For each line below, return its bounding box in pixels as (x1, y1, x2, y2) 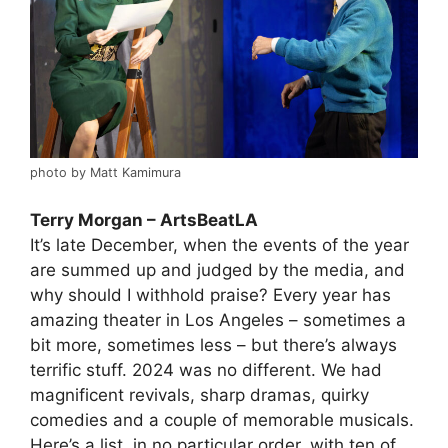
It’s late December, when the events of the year (30, 234, 409, 255)
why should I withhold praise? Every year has (30, 284, 391, 305)
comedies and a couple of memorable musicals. (30, 409, 414, 430)
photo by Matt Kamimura (30, 165, 181, 181)
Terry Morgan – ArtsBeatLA (30, 209, 258, 230)
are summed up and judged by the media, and (30, 259, 405, 280)
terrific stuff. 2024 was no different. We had (30, 359, 382, 380)
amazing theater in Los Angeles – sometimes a (30, 309, 406, 330)
